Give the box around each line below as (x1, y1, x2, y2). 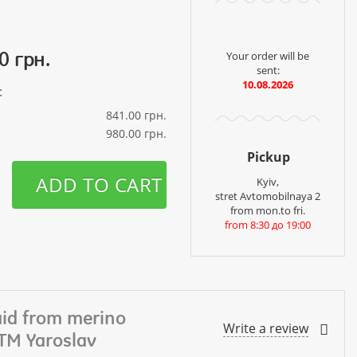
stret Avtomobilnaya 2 (215, 188, 320, 203)
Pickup (247, 147, 290, 166)
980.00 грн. (106, 125, 167, 141)
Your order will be (226, 48, 309, 63)
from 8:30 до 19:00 (225, 217, 311, 232)
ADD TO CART (36, 171, 163, 198)
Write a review (223, 320, 308, 338)
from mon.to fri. (230, 202, 305, 218)
